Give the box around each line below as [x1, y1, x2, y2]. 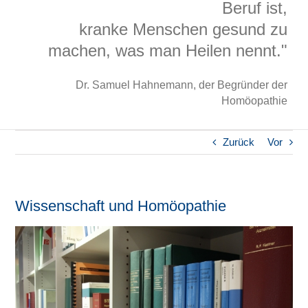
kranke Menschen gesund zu [79, 20, 287, 39]
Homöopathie [221, 95, 287, 107]
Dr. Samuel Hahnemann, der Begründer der [76, 79, 287, 91]
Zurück [222, 136, 254, 148]
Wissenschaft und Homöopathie [15, 197, 227, 215]
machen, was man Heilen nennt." [48, 41, 287, 60]
